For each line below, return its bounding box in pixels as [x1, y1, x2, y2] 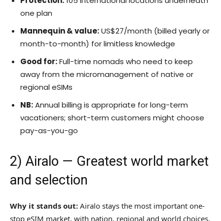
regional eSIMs [20, 82, 73, 93]
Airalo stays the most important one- [78, 201, 205, 211]
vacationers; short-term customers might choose [20, 112, 204, 123]
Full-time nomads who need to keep [57, 56, 193, 67]
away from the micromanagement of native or [20, 69, 193, 80]
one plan [20, 8, 52, 19]
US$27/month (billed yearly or [99, 26, 210, 37]
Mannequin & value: [20, 26, 99, 37]
